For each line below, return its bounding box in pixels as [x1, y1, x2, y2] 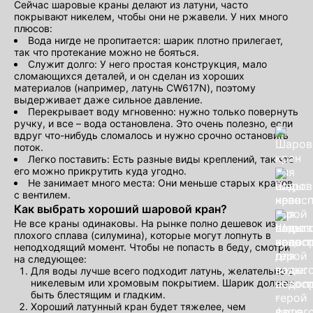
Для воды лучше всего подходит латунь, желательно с [31, 264, 293, 277]
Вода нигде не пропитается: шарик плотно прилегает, [28, 34, 283, 46]
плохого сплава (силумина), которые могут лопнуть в [14, 228, 271, 241]
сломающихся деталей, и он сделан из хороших [14, 69, 245, 82]
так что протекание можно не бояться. [14, 45, 199, 58]
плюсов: [14, 22, 52, 34]
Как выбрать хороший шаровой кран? [14, 201, 227, 216]
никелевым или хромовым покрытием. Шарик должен [31, 276, 294, 289]
